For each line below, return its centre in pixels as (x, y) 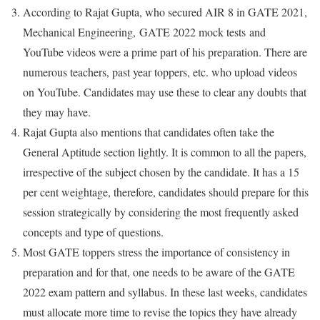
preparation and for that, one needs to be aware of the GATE (159, 271)
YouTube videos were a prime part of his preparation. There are (165, 51)
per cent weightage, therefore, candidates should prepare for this (166, 191)
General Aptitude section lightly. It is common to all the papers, (165, 151)
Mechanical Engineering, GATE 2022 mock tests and (144, 31)
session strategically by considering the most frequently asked (161, 211)
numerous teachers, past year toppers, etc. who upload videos (160, 71)
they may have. (57, 111)
